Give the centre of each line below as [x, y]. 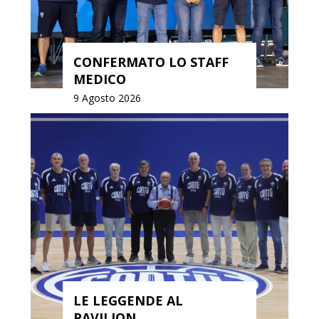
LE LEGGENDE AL [128, 300]
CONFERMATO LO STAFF [151, 62]
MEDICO [99, 79]
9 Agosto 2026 [107, 98]
